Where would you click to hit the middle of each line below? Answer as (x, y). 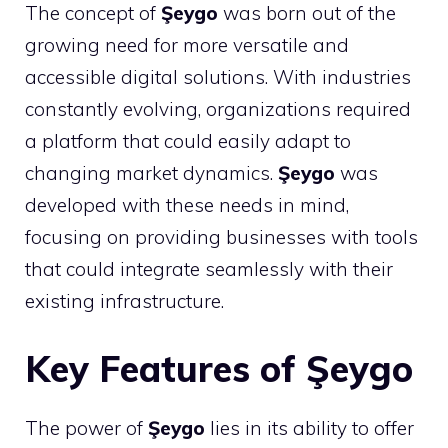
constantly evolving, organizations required (218, 109)
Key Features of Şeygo (219, 368)
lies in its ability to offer (309, 427)
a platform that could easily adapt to (188, 141)
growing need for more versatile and (187, 45)
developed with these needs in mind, (187, 205)
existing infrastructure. (124, 301)
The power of (86, 427)
